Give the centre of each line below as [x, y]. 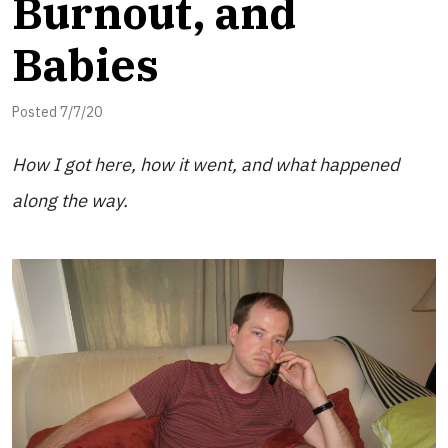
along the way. [70, 200]
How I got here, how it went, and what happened [205, 164]
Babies [85, 64]
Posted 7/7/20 [57, 112]
